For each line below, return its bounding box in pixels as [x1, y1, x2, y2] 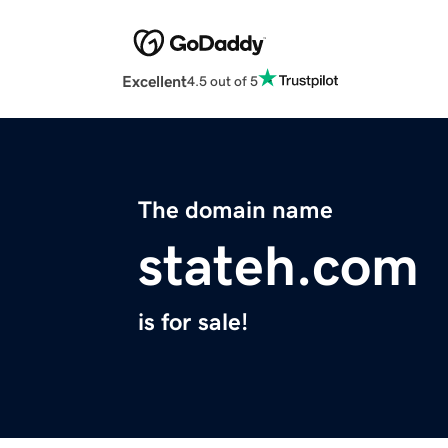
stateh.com [138, 238, 419, 295]
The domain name [138, 198, 333, 223]
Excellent [122, 73, 187, 90]
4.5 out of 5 [187, 73, 258, 88]
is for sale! [138, 310, 248, 335]
